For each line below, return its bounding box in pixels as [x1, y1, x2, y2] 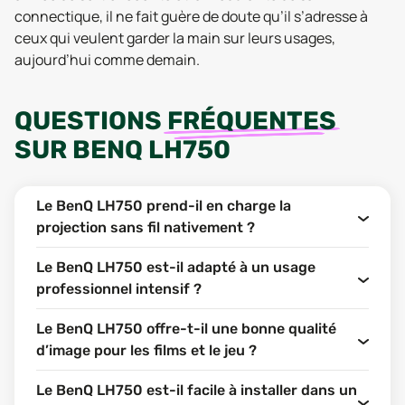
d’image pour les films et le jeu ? [36, 342, 257, 359]
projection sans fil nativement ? [36, 219, 255, 236]
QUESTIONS [14, 106, 167, 136]
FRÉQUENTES [167, 106, 336, 136]
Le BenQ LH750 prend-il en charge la [36, 197, 291, 214]
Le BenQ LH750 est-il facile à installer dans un [36, 381, 357, 399]
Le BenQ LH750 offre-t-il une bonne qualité [36, 320, 336, 337]
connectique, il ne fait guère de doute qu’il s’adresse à [14, 6, 368, 26]
